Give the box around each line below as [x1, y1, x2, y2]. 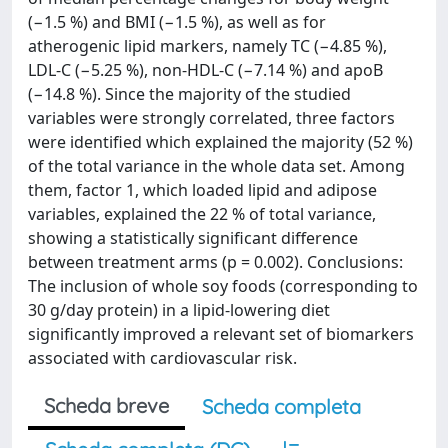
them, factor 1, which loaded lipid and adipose [28, 179, 377, 201]
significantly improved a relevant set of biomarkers [28, 323, 414, 345]
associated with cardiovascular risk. [28, 347, 297, 369]
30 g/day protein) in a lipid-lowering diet [28, 299, 330, 321]
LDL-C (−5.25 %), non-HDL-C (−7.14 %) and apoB [28, 59, 383, 81]
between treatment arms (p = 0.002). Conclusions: [28, 251, 403, 273]
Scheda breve [44, 393, 169, 418]
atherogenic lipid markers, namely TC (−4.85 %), [28, 35, 387, 57]
